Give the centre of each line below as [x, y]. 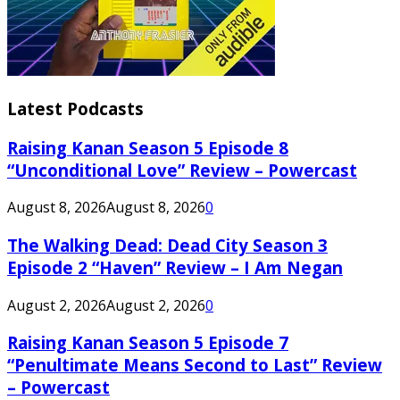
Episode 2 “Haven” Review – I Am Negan [175, 268]
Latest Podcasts [75, 108]
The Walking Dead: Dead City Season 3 [167, 246]
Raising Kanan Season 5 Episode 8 [148, 147]
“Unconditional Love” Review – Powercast [182, 170]
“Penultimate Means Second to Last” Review [195, 365]
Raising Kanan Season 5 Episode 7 [148, 343]
